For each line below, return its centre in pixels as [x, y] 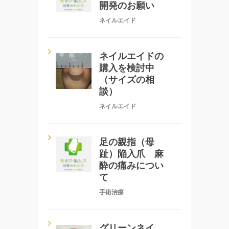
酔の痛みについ [131, 165]
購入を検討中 [127, 68]
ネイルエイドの [131, 56]
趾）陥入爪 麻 [131, 154]
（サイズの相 [127, 79]
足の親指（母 [127, 142]
